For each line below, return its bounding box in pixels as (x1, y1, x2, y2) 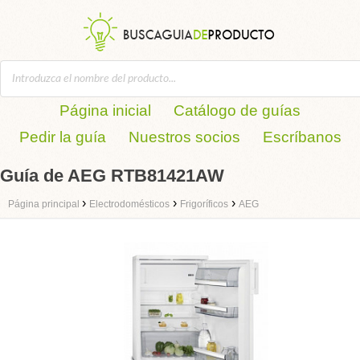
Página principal (8, 198, 82, 210)
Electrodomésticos (89, 198, 170, 210)
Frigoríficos (180, 198, 228, 210)
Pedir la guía (18, 129, 106, 145)
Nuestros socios (128, 129, 240, 145)
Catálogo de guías (174, 102, 301, 119)
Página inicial (59, 102, 151, 119)
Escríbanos (262, 129, 342, 145)
